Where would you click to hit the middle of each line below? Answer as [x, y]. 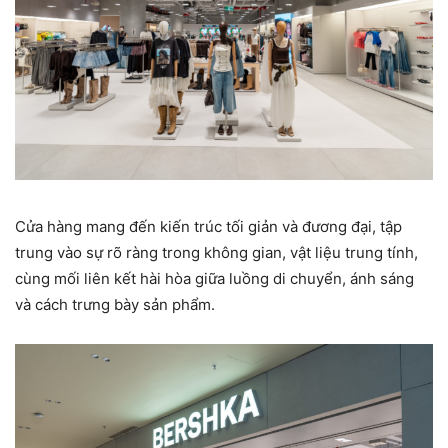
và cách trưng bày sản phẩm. [115, 305]
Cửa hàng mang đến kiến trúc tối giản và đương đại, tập [208, 227]
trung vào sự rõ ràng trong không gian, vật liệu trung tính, [216, 253]
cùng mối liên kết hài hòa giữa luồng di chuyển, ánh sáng [214, 279]
